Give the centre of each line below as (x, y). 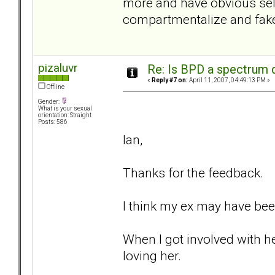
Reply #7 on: (170, 80)
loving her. (152, 255)
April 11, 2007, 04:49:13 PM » (229, 80)
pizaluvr (58, 68)
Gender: (49, 102)
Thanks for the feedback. (195, 172)
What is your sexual (65, 109)
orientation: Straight (65, 115)
